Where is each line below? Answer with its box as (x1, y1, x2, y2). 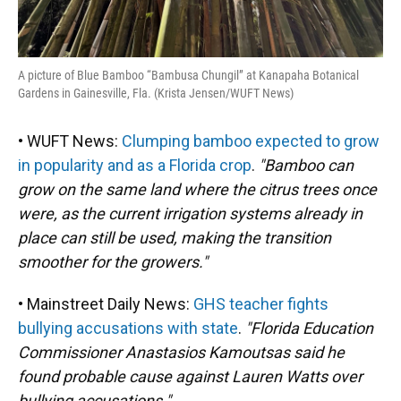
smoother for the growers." (18, 252, 208, 272)
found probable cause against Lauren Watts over (18, 367, 363, 387)
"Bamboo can (259, 156, 354, 175)
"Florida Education (245, 319, 373, 338)
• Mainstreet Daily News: (18, 294, 193, 314)
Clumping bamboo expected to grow (122, 132, 380, 151)
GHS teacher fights (193, 294, 328, 314)
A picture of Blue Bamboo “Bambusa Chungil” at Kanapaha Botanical (18, 68, 359, 83)
